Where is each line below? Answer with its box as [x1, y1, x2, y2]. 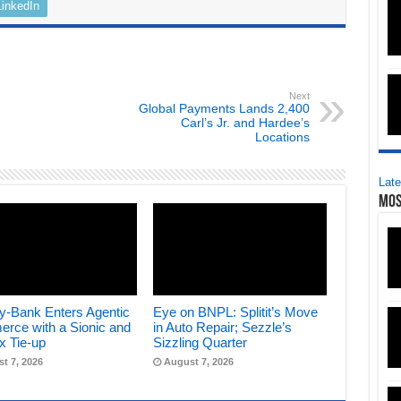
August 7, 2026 [164, 356, 235, 368]
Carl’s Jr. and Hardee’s [180, 115, 310, 130]
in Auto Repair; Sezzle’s [153, 320, 293, 336]
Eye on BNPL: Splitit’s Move [153, 304, 319, 320]
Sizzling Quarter [153, 335, 248, 351]
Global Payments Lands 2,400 [138, 100, 310, 115]
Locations [254, 129, 310, 144]
